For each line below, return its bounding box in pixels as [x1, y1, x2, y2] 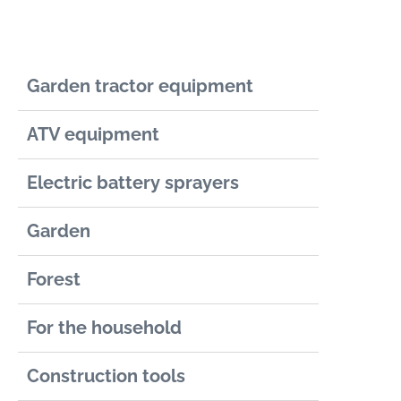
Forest [27, 269, 81, 291]
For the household [27, 317, 183, 339]
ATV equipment [27, 124, 160, 146]
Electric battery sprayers [27, 172, 240, 194]
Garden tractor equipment [27, 75, 259, 98]
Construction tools [27, 365, 186, 388]
